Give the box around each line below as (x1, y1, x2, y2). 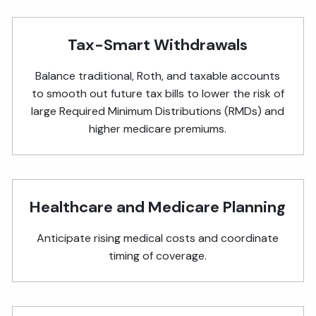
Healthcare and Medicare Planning (30, 196, 286, 217)
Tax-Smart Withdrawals (68, 34, 248, 55)
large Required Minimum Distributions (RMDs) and (31, 103, 285, 119)
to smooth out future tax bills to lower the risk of (31, 85, 284, 101)
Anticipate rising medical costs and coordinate (37, 230, 279, 245)
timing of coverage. (109, 248, 207, 263)
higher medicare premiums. (89, 121, 227, 136)
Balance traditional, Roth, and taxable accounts (35, 68, 281, 83)
